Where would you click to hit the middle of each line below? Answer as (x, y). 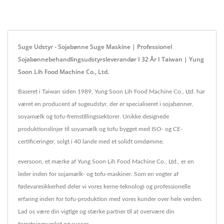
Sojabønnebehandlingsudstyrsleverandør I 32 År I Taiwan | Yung (111, 59)
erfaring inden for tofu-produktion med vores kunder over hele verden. (110, 199)
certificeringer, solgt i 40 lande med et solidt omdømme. (91, 141)
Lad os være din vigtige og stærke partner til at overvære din (96, 211)
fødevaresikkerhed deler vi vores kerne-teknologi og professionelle (104, 186)
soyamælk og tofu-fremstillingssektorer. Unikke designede (93, 116)
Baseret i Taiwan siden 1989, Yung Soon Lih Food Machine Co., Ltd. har (111, 91)
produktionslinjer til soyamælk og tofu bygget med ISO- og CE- (100, 129)
